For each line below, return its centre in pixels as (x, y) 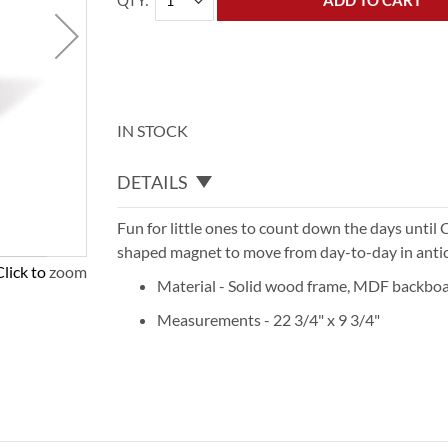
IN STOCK (153, 130)
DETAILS (153, 181)
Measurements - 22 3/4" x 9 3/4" (269, 319)
